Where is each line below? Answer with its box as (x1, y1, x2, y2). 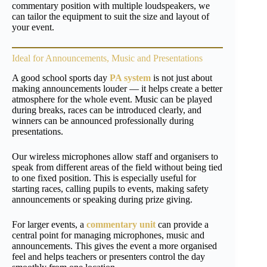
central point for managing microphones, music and (12, 229, 204, 240)
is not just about (153, 72, 212, 83)
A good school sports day (12, 72, 110, 83)
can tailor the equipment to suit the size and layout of (12, 11, 209, 22)
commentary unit (86, 219, 156, 229)
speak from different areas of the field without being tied (12, 162, 222, 172)
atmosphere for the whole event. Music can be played (12, 94, 212, 104)
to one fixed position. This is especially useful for (12, 172, 196, 183)
